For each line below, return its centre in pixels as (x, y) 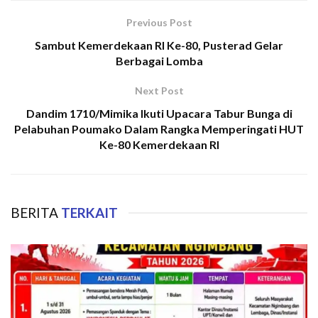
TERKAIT (88, 212)
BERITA (34, 212)
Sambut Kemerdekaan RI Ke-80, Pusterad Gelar (159, 45)
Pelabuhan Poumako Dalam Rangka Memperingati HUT (159, 128)
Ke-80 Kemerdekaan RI (159, 144)
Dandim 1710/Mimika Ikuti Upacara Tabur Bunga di (159, 113)
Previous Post (159, 22)
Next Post (159, 90)
